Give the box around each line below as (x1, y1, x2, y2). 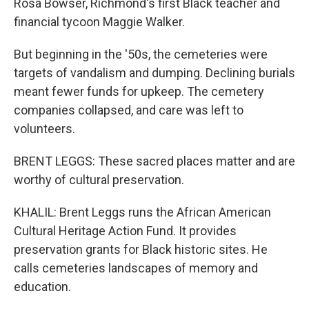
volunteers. (14, 121, 75, 136)
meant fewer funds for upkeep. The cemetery (14, 84, 264, 99)
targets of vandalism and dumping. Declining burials (14, 66, 295, 80)
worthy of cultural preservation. (14, 172, 184, 187)
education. (14, 279, 71, 294)
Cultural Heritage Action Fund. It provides (14, 223, 237, 238)
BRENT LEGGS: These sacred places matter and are (14, 154, 295, 168)
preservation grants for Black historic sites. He (14, 242, 268, 257)
